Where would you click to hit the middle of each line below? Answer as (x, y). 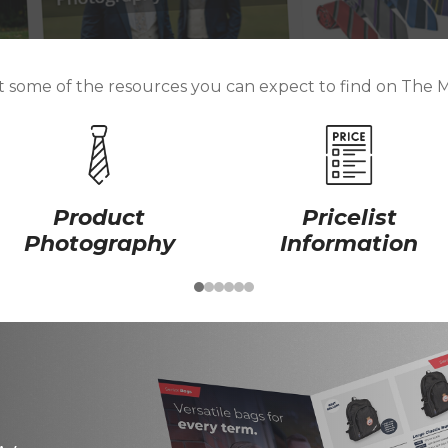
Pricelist (349, 217)
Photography (99, 243)
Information (349, 243)
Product (99, 217)
